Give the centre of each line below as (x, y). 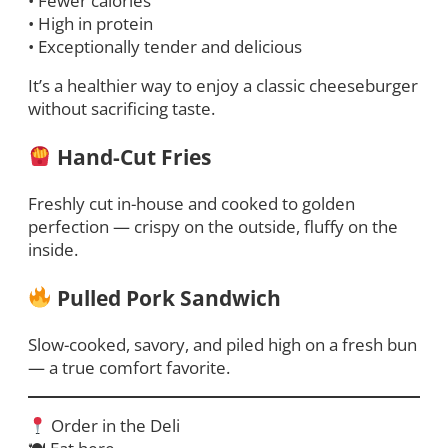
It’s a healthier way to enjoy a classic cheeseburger (223, 86)
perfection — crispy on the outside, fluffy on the (213, 227)
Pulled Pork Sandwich (167, 297)
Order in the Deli (114, 426)
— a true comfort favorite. (129, 368)
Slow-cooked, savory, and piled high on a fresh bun (222, 345)
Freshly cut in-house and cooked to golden (191, 204)
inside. (53, 250)
